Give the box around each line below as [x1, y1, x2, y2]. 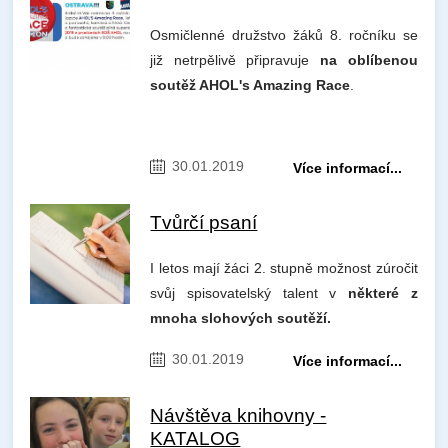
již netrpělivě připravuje [150, 52, 321, 69]
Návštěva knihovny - [150, 405, 327, 427]
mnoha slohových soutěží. [150, 310, 332, 327]
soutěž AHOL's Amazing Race [150, 77, 351, 94]
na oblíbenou [320, 52, 418, 69]
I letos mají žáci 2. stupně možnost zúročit [150, 260, 418, 277]
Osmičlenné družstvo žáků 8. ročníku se [150, 27, 418, 44]
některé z [347, 285, 418, 302]
